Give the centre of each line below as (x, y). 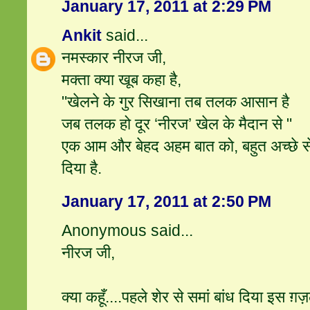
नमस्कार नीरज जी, (114, 58)
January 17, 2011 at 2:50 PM (167, 202)
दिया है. (82, 168)
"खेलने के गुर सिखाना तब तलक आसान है (176, 102)
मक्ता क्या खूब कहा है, (122, 80)
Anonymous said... (128, 231)
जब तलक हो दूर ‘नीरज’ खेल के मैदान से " (177, 124)
